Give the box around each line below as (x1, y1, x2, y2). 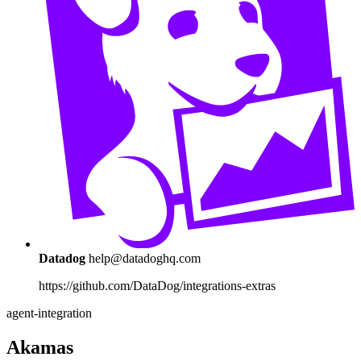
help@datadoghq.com (89, 251, 201, 265)
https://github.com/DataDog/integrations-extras (39, 278, 276, 293)
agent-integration (6, 305, 92, 320)
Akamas (6, 336, 73, 358)
